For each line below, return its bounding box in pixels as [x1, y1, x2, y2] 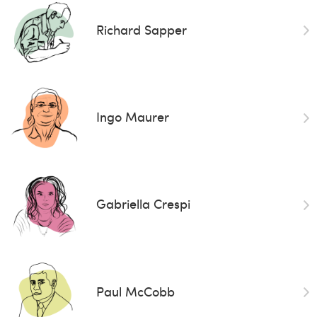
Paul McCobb [96, 282, 175, 300]
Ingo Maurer [96, 108, 169, 126]
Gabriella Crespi [96, 195, 190, 213]
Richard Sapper [96, 20, 187, 38]
